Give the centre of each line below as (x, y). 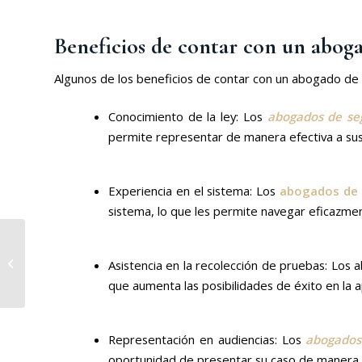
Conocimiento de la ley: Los (187, 117)
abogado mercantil (74, 279)
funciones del (62, 262)
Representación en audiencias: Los (207, 340)
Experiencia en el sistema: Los (194, 191)
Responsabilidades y (80, 245)
